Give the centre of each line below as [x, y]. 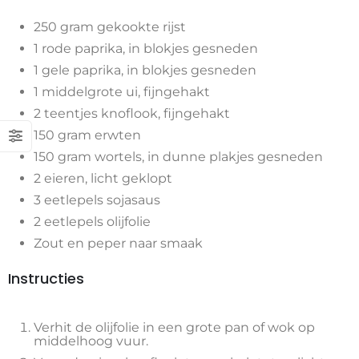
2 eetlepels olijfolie [92, 222]
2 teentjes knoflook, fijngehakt [132, 114]
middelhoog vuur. [91, 341]
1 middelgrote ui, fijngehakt [122, 92]
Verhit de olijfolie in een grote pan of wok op [174, 328]
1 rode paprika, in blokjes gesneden [146, 49]
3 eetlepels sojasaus [97, 200]
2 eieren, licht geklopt [103, 179]
